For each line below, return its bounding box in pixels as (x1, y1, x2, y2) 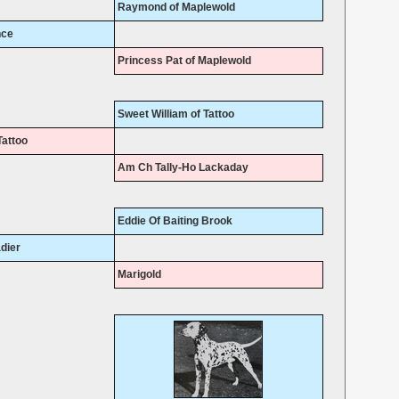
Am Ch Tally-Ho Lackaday (117, 161, 248, 175)
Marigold (117, 268, 161, 281)
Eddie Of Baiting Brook (117, 215, 232, 228)
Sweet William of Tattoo (117, 108, 234, 121)
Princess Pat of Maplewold (117, 54, 251, 68)
